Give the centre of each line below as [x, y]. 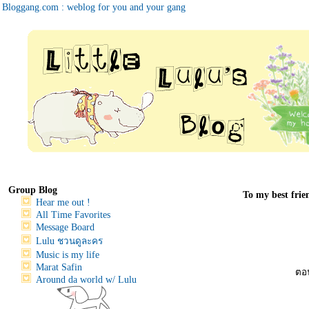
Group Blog [33, 190]
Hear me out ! [63, 202]
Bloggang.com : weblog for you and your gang [94, 7]
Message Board [65, 227]
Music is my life [68, 255]
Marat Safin [59, 267]
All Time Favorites [73, 215]
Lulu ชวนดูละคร [69, 241]
